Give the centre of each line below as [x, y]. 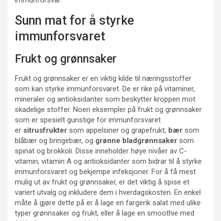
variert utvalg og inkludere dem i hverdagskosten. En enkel [108, 192]
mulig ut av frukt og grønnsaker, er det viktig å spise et [102, 182]
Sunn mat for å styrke [74, 20]
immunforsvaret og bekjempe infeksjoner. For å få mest [105, 172]
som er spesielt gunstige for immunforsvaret [88, 120]
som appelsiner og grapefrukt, [118, 130]
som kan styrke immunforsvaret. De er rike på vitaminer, [105, 89]
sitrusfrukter [45, 130]
